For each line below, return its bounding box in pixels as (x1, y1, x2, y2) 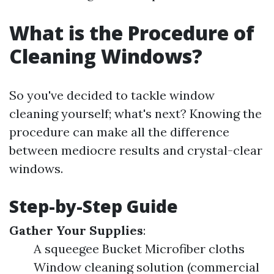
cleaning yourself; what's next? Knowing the (9, 106, 262, 121)
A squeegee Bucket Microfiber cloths (34, 241, 245, 256)
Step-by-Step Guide (9, 194, 178, 218)
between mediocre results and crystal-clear (9, 143, 262, 158)
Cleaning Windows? (9, 43, 202, 69)
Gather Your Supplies (9, 223, 143, 238)
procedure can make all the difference (9, 124, 229, 139)
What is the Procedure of (9, 20, 254, 46)
